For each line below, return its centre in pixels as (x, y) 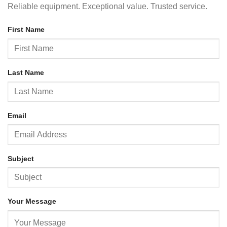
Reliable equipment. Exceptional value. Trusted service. (107, 7)
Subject (21, 158)
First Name (26, 29)
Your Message (32, 201)
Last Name (26, 72)
